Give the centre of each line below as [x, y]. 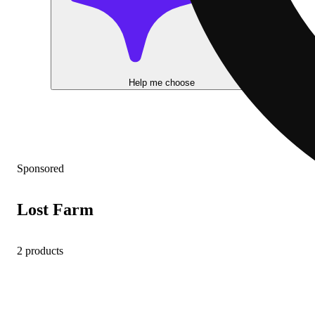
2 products [40, 250]
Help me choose [162, 82]
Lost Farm [55, 209]
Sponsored [40, 169]
